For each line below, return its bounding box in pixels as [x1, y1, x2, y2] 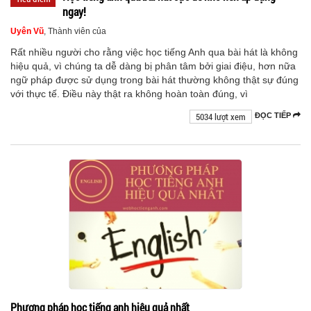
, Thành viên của [44, 26, 106, 36]
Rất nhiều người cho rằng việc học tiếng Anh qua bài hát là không [10, 46, 298, 58]
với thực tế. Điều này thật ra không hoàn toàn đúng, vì [10, 87, 248, 99]
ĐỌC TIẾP [255, 110, 293, 119]
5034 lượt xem [196, 110, 246, 123]
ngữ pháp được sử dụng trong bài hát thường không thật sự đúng [10, 74, 299, 85]
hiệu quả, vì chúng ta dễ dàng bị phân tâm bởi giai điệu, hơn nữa [10, 60, 296, 72]
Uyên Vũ [10, 26, 44, 36]
